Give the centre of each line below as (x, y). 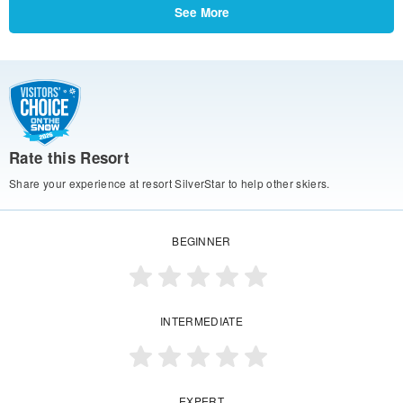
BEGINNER (201, 241)
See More (201, 12)
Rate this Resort (70, 158)
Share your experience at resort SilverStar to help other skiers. (170, 184)
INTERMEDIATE (201, 321)
